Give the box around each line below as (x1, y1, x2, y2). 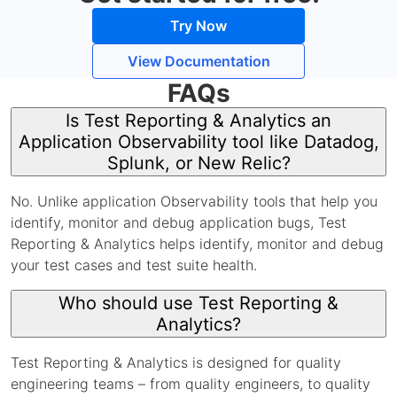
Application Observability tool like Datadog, (18, 131, 379, 152)
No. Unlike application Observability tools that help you (11, 192, 378, 210)
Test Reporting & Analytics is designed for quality (11, 354, 341, 371)
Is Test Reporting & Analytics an (66, 110, 331, 131)
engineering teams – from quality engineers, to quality (11, 375, 370, 393)
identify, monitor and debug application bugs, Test (11, 214, 346, 231)
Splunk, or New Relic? (106, 152, 291, 174)
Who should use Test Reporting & (58, 292, 339, 314)
